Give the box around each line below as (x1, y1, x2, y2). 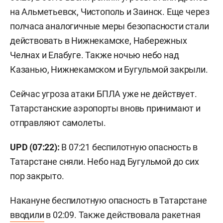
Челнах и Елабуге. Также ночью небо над (10, 49, 179, 60)
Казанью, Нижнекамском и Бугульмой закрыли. (10, 64, 208, 75)
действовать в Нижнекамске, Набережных (10, 35, 187, 46)
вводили (10, 209, 44, 220)
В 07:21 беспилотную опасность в (61, 141, 198, 152)
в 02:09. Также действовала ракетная (44, 209, 201, 220)
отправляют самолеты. (10, 117, 107, 128)
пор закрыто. (10, 170, 64, 181)
